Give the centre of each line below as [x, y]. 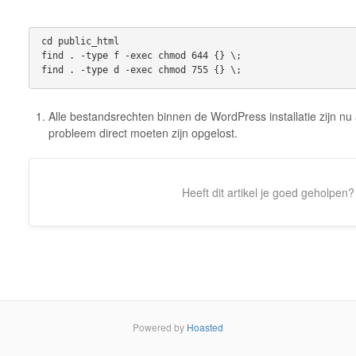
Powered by [160, 327]
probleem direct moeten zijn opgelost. [143, 132]
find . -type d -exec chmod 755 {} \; [141, 70]
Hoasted [205, 327]
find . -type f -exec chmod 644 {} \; [144, 55]
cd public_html [80, 41]
